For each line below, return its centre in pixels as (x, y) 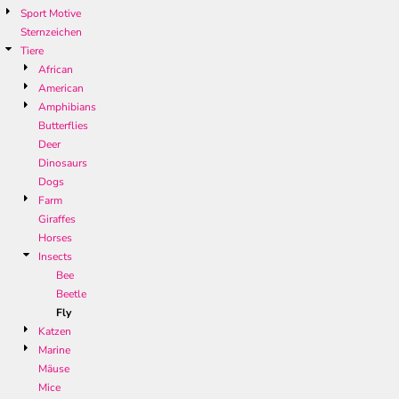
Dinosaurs (63, 163)
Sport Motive (51, 14)
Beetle (71, 294)
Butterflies (63, 126)
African (56, 70)
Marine (54, 350)
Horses (55, 238)
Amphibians (67, 107)
